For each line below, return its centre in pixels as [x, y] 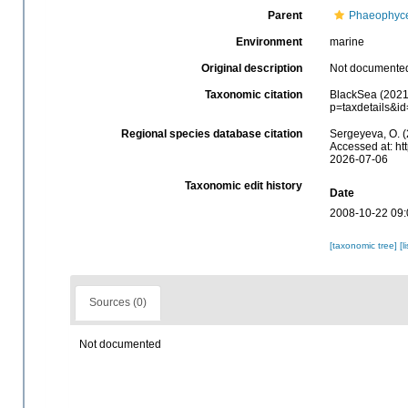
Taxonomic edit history [243, 185]
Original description [251, 68]
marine [347, 41]
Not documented [120, 345]
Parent [285, 15]
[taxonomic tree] [364, 245]
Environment [269, 41]
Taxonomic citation [253, 94]
